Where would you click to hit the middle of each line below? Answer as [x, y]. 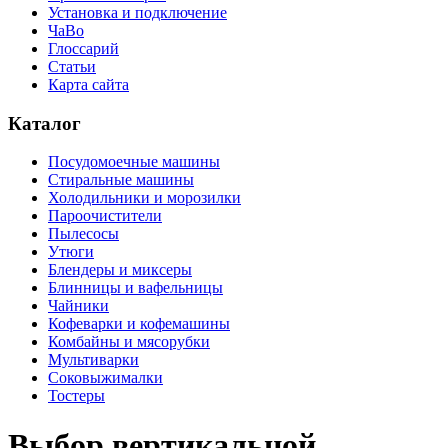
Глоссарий [83, 48]
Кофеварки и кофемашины [139, 324]
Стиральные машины [121, 180]
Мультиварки [93, 360]
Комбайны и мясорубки [129, 342]
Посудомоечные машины [134, 162]
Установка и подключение [137, 12]
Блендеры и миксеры [120, 270]
